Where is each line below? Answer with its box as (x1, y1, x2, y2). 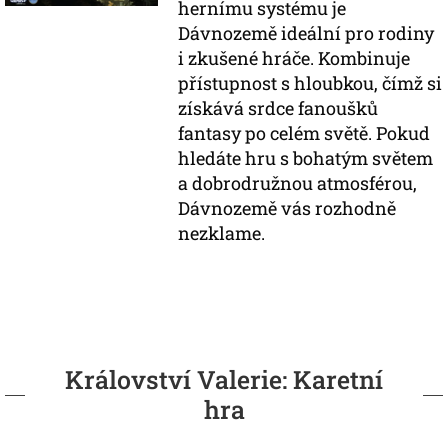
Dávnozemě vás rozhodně (178, 196, 397, 220)
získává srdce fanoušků (178, 96, 379, 120)
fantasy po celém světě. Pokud (178, 121, 431, 145)
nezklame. (178, 221, 266, 245)
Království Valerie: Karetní (65, 363, 383, 396)
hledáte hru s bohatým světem (178, 146, 434, 170)
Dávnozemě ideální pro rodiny (178, 21, 435, 45)
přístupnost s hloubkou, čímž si (178, 71, 443, 95)
